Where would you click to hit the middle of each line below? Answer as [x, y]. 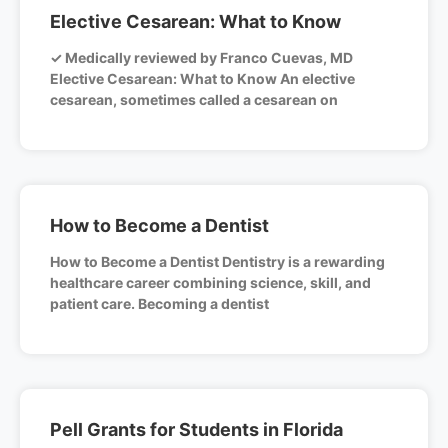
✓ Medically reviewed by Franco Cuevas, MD [201, 58]
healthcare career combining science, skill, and [210, 283]
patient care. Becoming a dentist [159, 304]
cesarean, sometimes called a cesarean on [194, 100]
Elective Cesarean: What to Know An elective [202, 79]
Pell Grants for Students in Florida [196, 430]
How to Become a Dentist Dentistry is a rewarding [217, 262]
